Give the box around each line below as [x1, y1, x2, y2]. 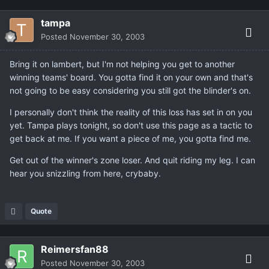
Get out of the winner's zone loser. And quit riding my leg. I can [10, 155, 255, 166]
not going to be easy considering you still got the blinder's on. [10, 85, 251, 96]
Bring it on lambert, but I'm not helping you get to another [10, 59, 235, 70]
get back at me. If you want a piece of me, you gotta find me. [10, 133, 251, 144]
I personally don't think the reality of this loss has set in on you [10, 107, 252, 118]
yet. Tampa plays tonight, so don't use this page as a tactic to [10, 120, 252, 131]
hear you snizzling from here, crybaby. [10, 168, 161, 179]
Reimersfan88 [41, 243, 109, 256]
